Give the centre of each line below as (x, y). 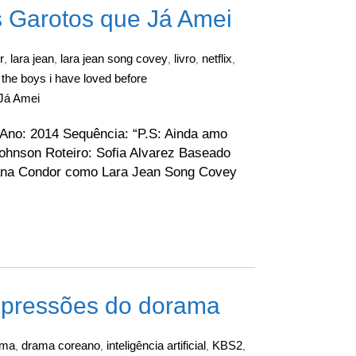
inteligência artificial (156, 345)
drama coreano (61, 345)
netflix (217, 58)
